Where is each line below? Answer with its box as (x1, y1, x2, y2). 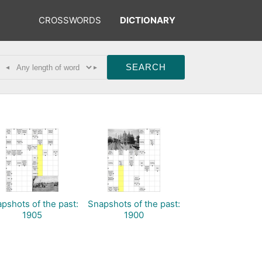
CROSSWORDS (39, 15, 101, 26)
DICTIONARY (120, 15, 175, 26)
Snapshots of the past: (88, 198, 180, 209)
